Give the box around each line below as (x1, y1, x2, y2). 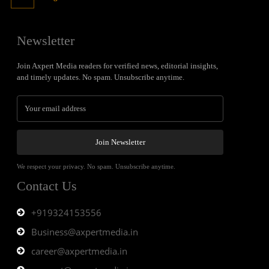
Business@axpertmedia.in (31, 226, 138, 238)
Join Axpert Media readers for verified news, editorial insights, (17, 61, 218, 71)
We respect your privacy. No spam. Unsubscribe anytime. (17, 163, 175, 171)
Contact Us (17, 178, 77, 194)
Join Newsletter (95, 138, 145, 147)
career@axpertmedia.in (31, 245, 127, 258)
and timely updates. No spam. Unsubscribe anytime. (17, 73, 184, 82)
